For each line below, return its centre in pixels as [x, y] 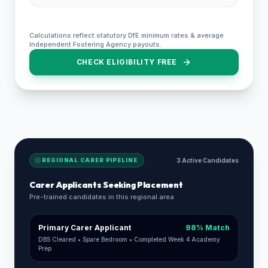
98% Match [208, 228]
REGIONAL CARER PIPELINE [90, 160]
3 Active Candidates [208, 160]
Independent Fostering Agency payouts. [95, 44]
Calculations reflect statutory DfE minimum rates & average [127, 35]
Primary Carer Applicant [85, 228]
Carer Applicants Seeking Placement [106, 185]
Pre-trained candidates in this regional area [102, 197]
